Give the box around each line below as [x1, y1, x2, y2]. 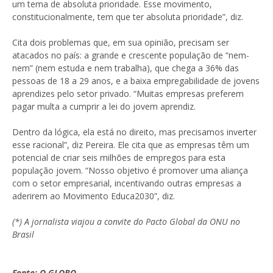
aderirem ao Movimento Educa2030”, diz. [12, 190, 175, 202]
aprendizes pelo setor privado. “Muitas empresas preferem [12, 87, 244, 99]
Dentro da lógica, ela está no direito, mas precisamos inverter [12, 126, 257, 138]
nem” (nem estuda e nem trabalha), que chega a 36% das [12, 62, 239, 74]
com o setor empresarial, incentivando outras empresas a [12, 177, 241, 189]
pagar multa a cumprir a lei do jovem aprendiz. [12, 100, 198, 112]
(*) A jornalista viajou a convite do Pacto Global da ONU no [12, 215, 240, 227]
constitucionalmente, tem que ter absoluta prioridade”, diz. [12, 10, 243, 23]
